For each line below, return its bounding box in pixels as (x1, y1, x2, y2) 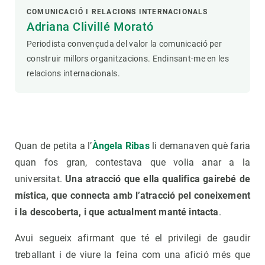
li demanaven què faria (149, 140, 250, 152)
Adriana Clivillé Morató (27, 20, 154, 34)
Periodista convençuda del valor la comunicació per (27, 39, 222, 49)
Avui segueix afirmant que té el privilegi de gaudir (15, 232, 250, 244)
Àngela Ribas (92, 140, 150, 152)
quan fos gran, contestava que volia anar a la (15, 157, 250, 169)
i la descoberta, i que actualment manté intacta (15, 206, 219, 218)
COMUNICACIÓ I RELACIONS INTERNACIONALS (27, 8, 208, 17)
